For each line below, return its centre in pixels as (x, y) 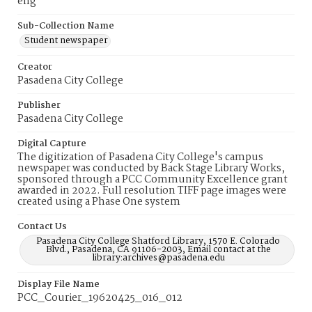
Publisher (39, 106)
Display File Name (58, 284)
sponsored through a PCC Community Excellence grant (153, 180)
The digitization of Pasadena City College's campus (140, 157)
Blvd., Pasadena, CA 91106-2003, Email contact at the (158, 250)
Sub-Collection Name (66, 26)
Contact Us (42, 227)
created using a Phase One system (99, 202)
